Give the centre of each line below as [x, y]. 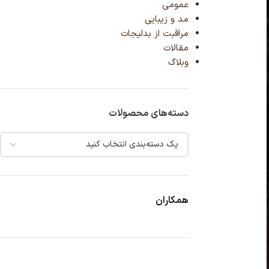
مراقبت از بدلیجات [154, 34]
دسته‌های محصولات [148, 113]
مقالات [176, 48]
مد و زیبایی [166, 20]
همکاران [172, 201]
